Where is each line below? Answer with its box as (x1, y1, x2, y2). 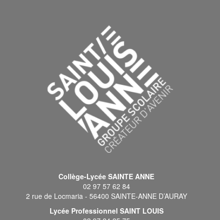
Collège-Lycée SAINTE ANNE (58, 171, 154, 181)
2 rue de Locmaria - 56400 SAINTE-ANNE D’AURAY (26, 191, 187, 201)
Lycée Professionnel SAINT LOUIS (49, 205, 164, 216)
